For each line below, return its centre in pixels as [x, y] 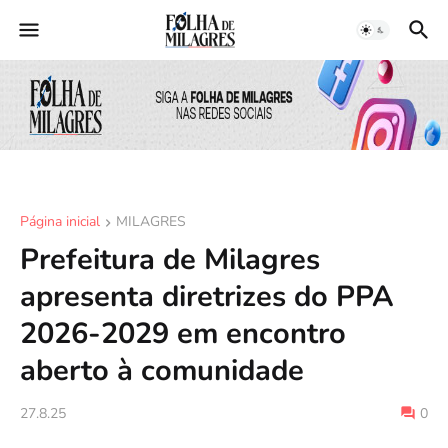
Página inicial [60, 221]
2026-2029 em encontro [183, 333]
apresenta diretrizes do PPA [207, 296]
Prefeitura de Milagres [170, 259]
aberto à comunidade [162, 370]
